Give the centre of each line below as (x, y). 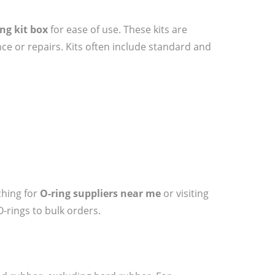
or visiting (185, 193)
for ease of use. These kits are (118, 29)
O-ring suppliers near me (100, 193)
